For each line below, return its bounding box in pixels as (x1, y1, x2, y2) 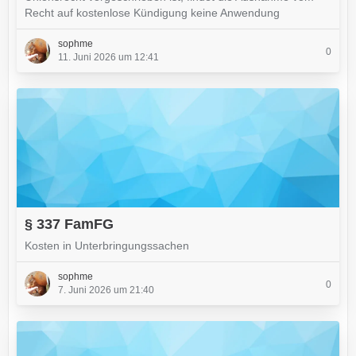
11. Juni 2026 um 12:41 (58, 51, 159, 63)
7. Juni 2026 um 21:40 (58, 284, 154, 296)
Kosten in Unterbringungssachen (25, 238, 189, 252)
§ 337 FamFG (25, 215, 114, 232)
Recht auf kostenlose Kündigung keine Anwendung (25, 6, 280, 19)
